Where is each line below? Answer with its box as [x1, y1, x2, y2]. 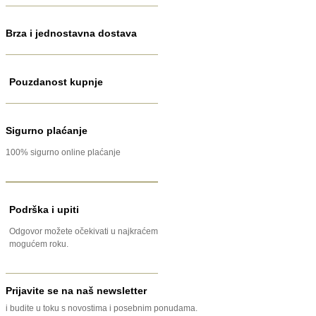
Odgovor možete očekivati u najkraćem [9, 226, 158, 237]
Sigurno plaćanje [6, 125, 87, 137]
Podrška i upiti [9, 204, 79, 216]
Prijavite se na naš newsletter [6, 285, 147, 297]
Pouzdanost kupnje [9, 76, 103, 88]
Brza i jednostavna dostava [6, 28, 137, 39]
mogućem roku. [9, 239, 68, 250]
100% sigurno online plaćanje [6, 147, 121, 158]
